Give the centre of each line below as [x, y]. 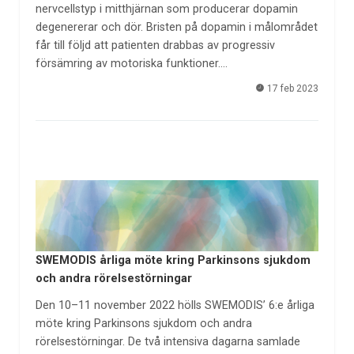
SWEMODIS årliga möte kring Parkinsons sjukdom [173, 260]
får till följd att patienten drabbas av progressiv [155, 45]
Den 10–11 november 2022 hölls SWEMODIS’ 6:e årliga [175, 306]
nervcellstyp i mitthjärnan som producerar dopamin [166, 9]
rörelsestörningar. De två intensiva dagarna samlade [168, 342]
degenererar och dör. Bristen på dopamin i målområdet [176, 27]
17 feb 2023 [292, 89]
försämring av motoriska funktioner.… [131, 63]
